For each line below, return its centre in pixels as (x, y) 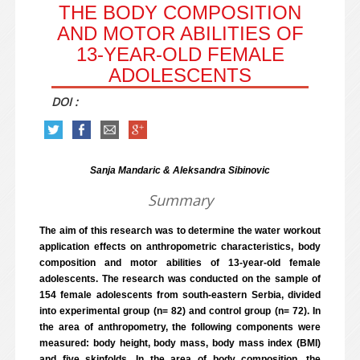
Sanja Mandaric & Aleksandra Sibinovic (180, 170)
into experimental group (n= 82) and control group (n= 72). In (180, 311)
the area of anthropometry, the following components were (180, 327)
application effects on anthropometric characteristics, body (180, 247)
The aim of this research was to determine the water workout (180, 231)
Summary (180, 200)
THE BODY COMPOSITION (180, 12)
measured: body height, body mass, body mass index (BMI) (180, 343)
